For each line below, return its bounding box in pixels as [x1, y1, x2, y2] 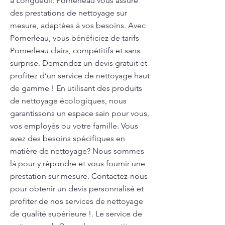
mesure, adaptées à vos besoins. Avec [10, 21, 146, 30]
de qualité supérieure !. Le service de [10, 209, 142, 218]
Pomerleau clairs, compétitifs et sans [10, 46, 140, 55]
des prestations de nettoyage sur [10, 8, 127, 18]
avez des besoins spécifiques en [10, 134, 125, 143]
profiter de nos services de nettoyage [10, 196, 143, 206]
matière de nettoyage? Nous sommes [10, 146, 144, 156]
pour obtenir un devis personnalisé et [10, 184, 144, 193]
